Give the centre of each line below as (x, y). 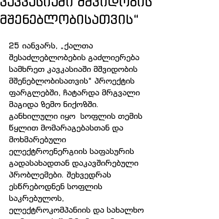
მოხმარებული (39, 139)
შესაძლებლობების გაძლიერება (75, 57)
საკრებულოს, (38, 198)
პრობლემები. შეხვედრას (61, 175)
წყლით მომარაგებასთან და (67, 128)
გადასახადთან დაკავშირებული (75, 163)
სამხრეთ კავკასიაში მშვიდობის (74, 69)
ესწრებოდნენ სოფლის (57, 186)
